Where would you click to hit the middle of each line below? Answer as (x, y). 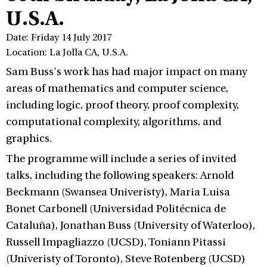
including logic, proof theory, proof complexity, (122, 105)
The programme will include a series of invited (121, 159)
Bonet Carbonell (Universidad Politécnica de (116, 209)
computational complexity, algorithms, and (114, 122)
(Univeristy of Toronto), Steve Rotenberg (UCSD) (126, 259)
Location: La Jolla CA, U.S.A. (67, 52)
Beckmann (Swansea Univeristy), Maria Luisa (118, 192)
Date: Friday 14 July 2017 (59, 38)
